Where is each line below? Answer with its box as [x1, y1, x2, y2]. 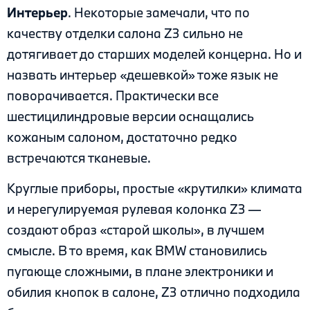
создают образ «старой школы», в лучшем [7, 221, 264, 239]
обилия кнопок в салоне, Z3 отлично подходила [7, 284, 300, 301]
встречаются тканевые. [7, 149, 151, 166]
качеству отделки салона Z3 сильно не [7, 25, 243, 42]
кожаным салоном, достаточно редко [7, 129, 237, 145]
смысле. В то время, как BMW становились [7, 242, 267, 259]
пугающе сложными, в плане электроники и [7, 263, 273, 280]
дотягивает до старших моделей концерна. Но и [7, 46, 302, 62]
